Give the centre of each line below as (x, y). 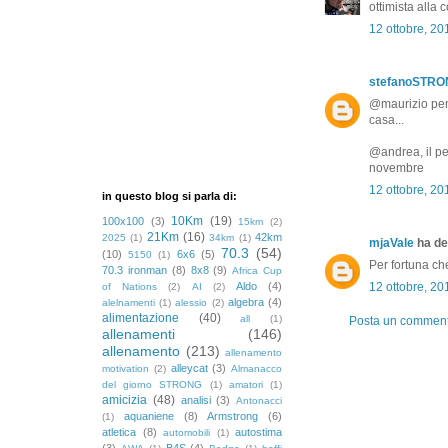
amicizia (124, 399)
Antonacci (259, 400)
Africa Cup (257, 270)
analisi (195, 399)
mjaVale (391, 242)
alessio (191, 302)
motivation (125, 368)
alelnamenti (128, 302)
